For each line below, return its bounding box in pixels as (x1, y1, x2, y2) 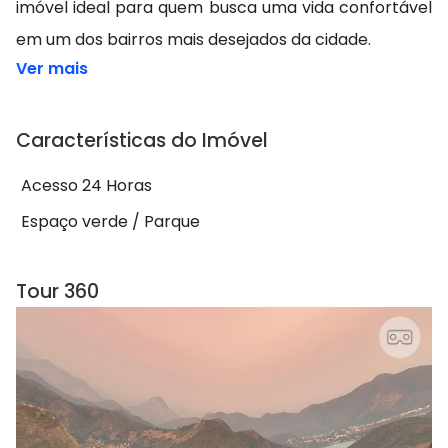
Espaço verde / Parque (21, 210, 200, 234)
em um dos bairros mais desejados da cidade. (16, 28, 371, 52)
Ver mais (16, 57, 88, 81)
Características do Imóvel (16, 127, 268, 155)
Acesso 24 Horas (21, 174, 152, 198)
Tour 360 (16, 278, 99, 306)
